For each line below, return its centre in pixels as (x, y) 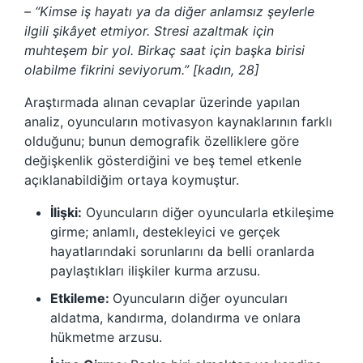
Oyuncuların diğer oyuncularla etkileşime (208, 213)
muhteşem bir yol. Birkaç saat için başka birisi (164, 51)
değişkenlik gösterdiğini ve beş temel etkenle (163, 161)
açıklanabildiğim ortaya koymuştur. (132, 180)
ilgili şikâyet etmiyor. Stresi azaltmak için (149, 31)
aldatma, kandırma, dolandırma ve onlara (175, 318)
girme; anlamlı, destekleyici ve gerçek (165, 232)
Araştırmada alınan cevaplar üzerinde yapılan (162, 102)
